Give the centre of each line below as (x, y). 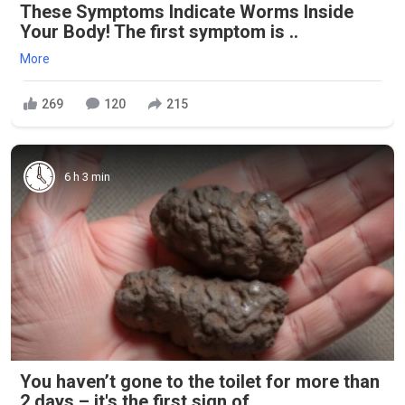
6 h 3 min (87, 176)
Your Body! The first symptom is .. (159, 32)
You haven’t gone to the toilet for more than (200, 381)
